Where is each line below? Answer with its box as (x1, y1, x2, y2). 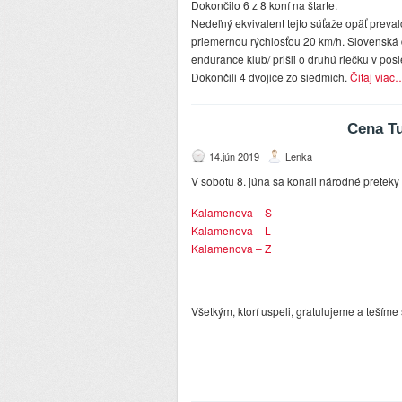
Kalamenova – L (191, 223, 271, 239)
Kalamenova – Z (191, 240, 271, 257)
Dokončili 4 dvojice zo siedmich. (191, 69, 350, 85)
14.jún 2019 (209, 149, 259, 164)
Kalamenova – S (191, 205, 272, 221)
